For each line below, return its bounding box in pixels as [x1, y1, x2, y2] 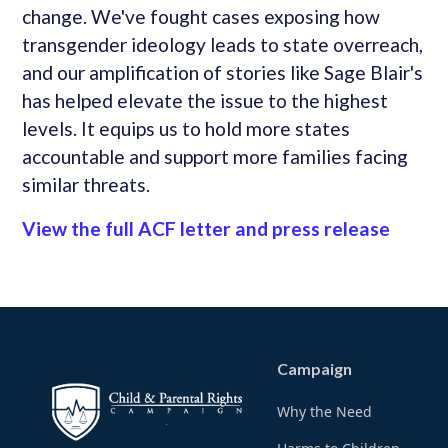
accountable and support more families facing [22, 145, 409, 169]
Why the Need [277, 402, 373, 422]
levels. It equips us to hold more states [22, 117, 351, 141]
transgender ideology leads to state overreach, [22, 33, 424, 57]
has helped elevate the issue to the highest [22, 89, 389, 113]
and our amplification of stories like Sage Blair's [22, 61, 424, 85]
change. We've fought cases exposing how [22, 5, 381, 29]
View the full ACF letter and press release [22, 217, 391, 241]
